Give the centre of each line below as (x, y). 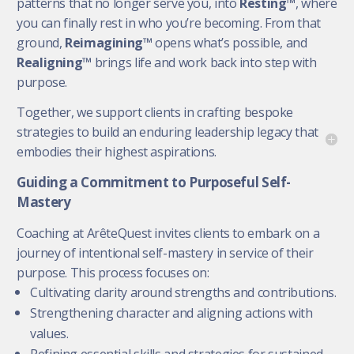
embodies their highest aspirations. (117, 152)
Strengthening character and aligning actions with (171, 313)
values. (49, 333)
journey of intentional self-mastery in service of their (165, 252)
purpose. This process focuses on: (113, 272)
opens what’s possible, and (230, 42)
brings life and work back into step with (204, 62)
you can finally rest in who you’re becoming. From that (169, 23)
